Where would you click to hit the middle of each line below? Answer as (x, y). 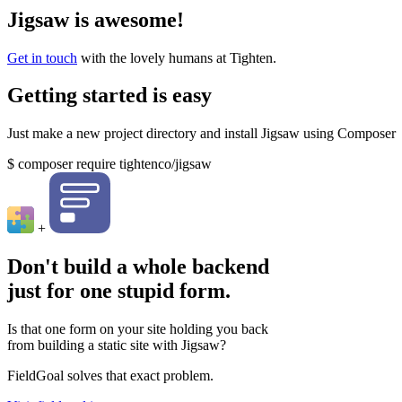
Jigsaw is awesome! (96, 19)
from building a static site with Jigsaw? (117, 345)
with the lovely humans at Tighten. (177, 57)
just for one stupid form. (119, 291)
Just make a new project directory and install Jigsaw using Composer (201, 134)
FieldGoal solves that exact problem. (110, 376)
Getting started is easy (109, 96)
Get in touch (42, 57)
